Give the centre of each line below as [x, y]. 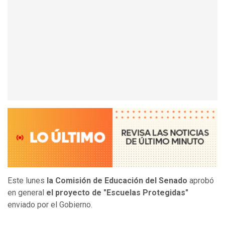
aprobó [201, 181]
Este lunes [27, 181]
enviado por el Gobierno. [50, 205]
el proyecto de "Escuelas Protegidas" [116, 193]
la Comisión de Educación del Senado [117, 181]
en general [26, 193]
